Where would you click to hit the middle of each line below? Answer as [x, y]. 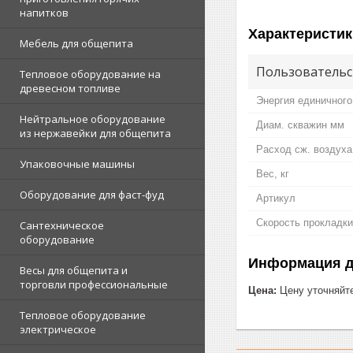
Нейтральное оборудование [93, 119]
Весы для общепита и [74, 270]
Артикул [276, 198]
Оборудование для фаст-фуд [92, 195]
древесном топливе [70, 88]
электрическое [58, 329]
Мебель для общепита [76, 43]
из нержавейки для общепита [95, 133]
